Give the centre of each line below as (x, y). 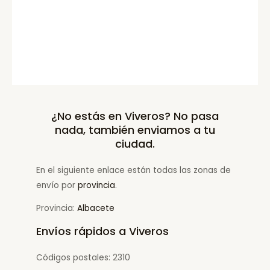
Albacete (96, 209)
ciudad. (135, 143)
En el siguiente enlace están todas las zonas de (133, 170)
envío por (57, 185)
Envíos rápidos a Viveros (102, 231)
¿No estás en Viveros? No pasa (135, 116)
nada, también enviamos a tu (135, 130)
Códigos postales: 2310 (83, 258)
